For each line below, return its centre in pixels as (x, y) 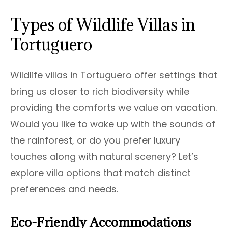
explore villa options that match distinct (101, 173)
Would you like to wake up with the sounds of (113, 124)
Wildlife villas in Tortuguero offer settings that (114, 75)
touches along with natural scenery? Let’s (104, 157)
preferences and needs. (64, 189)
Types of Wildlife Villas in (103, 25)
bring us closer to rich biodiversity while (100, 92)
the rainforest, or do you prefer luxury (95, 140)
